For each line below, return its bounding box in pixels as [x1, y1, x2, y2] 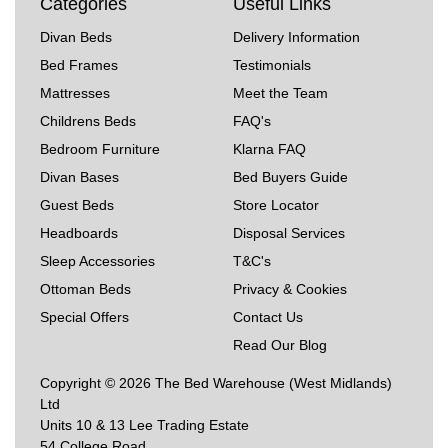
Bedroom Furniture [40, 140, 160, 157]
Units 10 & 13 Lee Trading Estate [40, 416, 249, 433]
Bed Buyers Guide [233, 168, 349, 185]
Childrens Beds [40, 112, 136, 129]
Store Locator [233, 196, 320, 213]
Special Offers [40, 308, 129, 325]
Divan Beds [40, 28, 112, 45]
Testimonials [233, 56, 312, 73]
